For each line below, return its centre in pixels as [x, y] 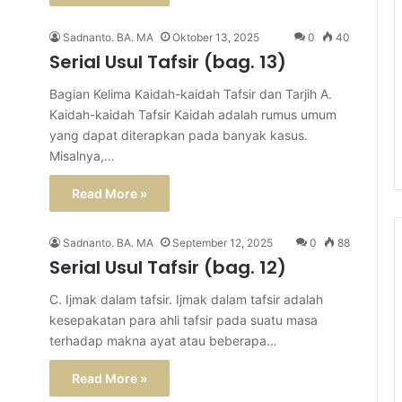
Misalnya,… [82, 156]
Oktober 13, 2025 [216, 37]
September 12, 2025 [223, 243]
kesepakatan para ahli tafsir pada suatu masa [184, 320]
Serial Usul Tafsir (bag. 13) [168, 62]
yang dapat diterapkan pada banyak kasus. [179, 135]
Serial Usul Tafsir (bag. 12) [168, 267]
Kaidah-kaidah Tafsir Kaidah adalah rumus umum [193, 114]
